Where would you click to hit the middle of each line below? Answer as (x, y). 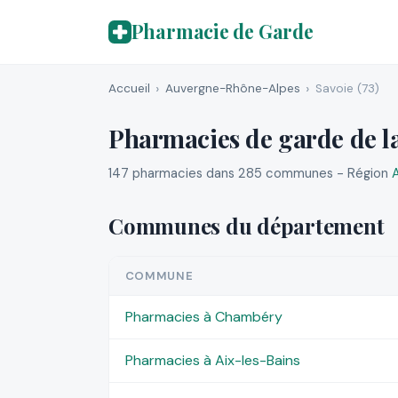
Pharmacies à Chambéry (203, 316)
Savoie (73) (347, 88)
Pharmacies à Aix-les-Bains (212, 360)
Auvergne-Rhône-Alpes (232, 88)
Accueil (129, 88)
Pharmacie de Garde (222, 32)
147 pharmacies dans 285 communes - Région (250, 174)
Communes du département (247, 226)
